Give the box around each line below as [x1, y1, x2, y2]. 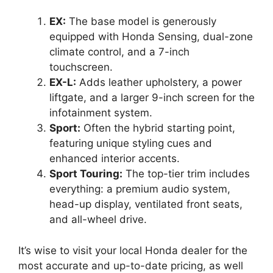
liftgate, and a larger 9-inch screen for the [49, 91, 255, 104]
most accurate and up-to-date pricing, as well [18, 259, 243, 272]
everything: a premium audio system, [49, 183, 230, 195]
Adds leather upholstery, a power [76, 76, 242, 88]
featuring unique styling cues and [49, 137, 212, 149]
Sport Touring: [49, 168, 122, 180]
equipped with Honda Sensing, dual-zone [49, 30, 253, 43]
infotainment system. [49, 107, 152, 119]
